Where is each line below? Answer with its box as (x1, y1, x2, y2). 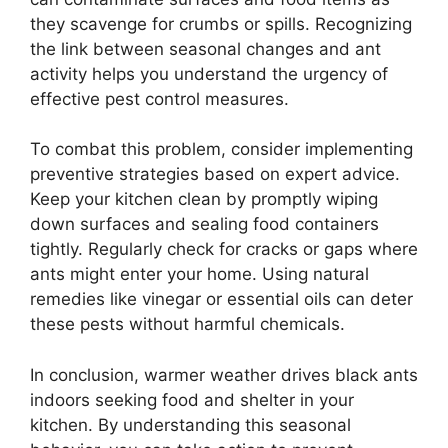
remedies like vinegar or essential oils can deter (30, 289, 413, 310)
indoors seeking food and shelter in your (30, 389, 354, 410)
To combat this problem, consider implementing (30, 139, 413, 160)
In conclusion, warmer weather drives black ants (30, 364, 418, 385)
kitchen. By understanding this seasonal (30, 414, 351, 435)
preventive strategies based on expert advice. (30, 164, 400, 185)
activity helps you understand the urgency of (30, 63, 388, 84)
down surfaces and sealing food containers (30, 214, 379, 235)
